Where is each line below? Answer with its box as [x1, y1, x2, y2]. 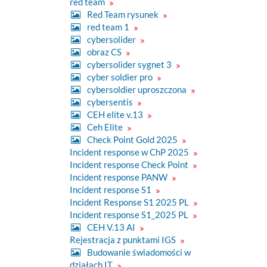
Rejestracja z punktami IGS [70, 234, 178, 245]
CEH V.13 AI [85, 221, 137, 232]
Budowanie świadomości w [85, 246, 191, 257]
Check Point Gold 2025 [85, 133, 179, 145]
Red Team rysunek [85, 8, 160, 20]
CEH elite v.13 [85, 108, 145, 120]
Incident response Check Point [70, 159, 190, 170]
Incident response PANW [70, 171, 169, 182]
